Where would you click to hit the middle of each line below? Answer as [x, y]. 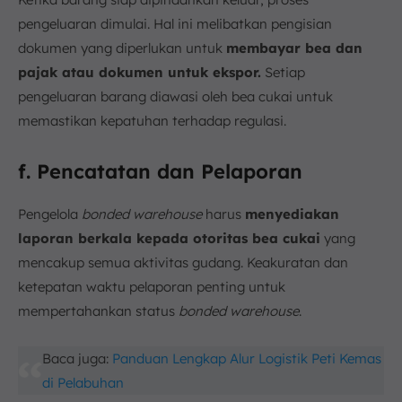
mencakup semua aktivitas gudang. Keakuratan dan [183, 262]
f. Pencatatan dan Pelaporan [160, 171]
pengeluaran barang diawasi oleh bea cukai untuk [175, 96]
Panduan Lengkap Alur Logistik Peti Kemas [247, 358]
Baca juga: [78, 358]
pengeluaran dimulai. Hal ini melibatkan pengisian [175, 23]
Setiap [283, 72]
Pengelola [50, 214]
